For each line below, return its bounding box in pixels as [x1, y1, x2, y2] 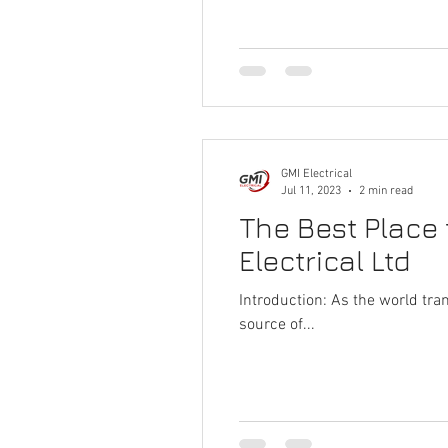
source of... [239, 315, 315, 335]
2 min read [359, 183, 413, 198]
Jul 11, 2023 [281, 183, 341, 198]
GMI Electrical [281, 167, 352, 181]
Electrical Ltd [239, 244, 411, 277]
